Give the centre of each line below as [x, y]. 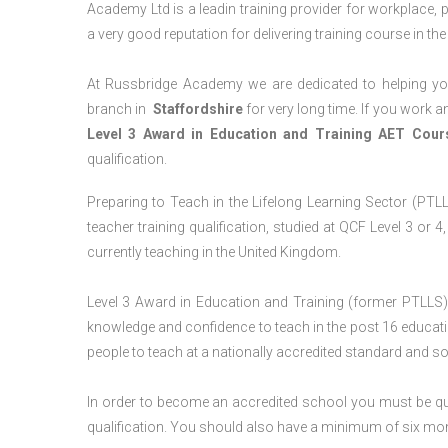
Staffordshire [197, 109]
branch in [120, 109]
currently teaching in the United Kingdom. [214, 252]
